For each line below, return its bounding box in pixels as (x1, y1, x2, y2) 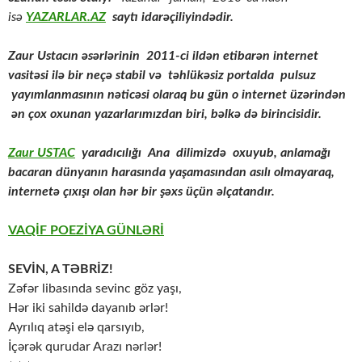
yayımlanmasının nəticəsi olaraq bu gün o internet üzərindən (8, 88, 346, 102)
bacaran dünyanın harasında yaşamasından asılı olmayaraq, (8, 166, 335, 179)
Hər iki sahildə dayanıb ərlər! (8, 301, 168, 315)
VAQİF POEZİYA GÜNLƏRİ (8, 224, 164, 238)
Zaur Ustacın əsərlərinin (8, 49, 140, 63)
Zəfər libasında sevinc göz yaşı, (8, 282, 182, 296)
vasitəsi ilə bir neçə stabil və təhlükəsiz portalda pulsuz (8, 69, 316, 82)
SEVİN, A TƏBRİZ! (8, 263, 113, 276)
